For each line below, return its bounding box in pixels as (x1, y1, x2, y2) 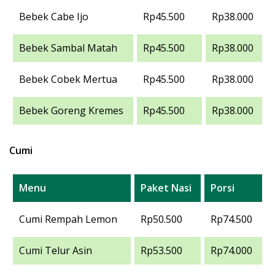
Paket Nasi (141, 181, 192, 195)
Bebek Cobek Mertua (19, 72, 117, 86)
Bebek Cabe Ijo (19, 10, 88, 23)
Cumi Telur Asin (19, 244, 92, 257)
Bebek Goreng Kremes (19, 104, 123, 117)
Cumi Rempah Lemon (19, 212, 117, 226)
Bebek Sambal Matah (19, 41, 117, 55)
